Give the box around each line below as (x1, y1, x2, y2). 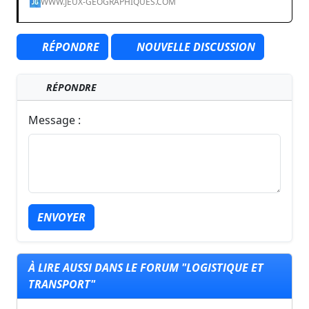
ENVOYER (37, 209, 86, 225)
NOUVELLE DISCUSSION (134, 39, 255, 54)
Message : (28, 112, 81, 128)
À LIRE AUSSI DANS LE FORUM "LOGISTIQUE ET (28, 259, 263, 275)
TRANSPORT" (28, 276, 95, 292)
